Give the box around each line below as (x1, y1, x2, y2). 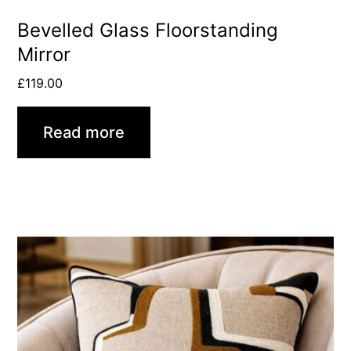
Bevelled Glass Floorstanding (17, 18, 279, 42)
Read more (43, 122, 125, 142)
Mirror (17, 42, 71, 66)
